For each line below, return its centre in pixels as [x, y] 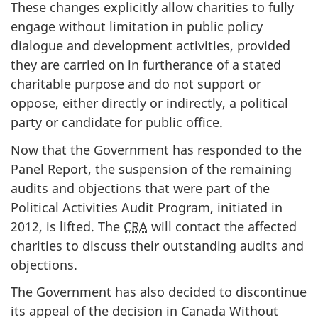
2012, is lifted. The [67, 226]
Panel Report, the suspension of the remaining [151, 169]
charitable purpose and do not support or [136, 84]
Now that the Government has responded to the [156, 149]
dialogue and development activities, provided [150, 45]
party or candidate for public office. [117, 122]
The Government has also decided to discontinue [159, 292]
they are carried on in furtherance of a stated [146, 65]
